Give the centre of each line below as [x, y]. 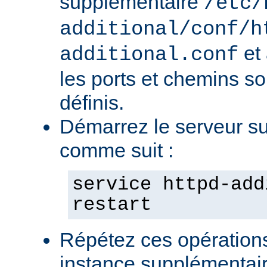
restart [112, 205]
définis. [92, 103]
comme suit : [117, 150]
